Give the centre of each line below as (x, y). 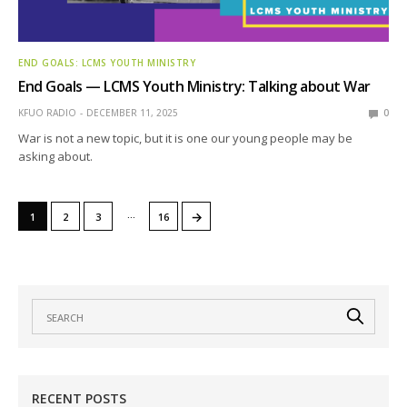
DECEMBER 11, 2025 (132, 113)
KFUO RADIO (47, 113)
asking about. (56, 157)
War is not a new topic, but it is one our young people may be (186, 139)
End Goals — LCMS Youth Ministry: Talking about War (194, 87)
